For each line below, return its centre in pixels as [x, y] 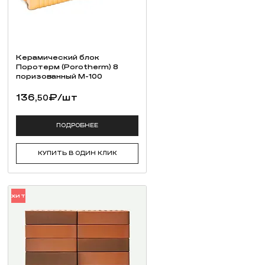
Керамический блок [58, 57]
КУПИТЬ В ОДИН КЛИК [77, 153]
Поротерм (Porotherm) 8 [67, 67]
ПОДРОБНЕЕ [77, 126]
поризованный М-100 [59, 76]
